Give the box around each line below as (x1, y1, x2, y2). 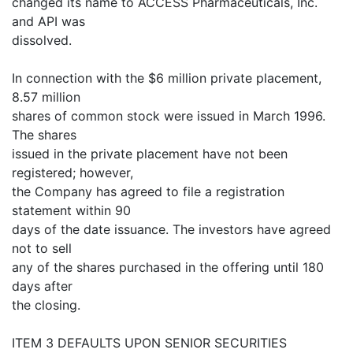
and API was (12, 13, 85, 29)
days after (12, 278, 72, 294)
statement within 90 (12, 203, 131, 218)
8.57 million (12, 89, 80, 105)
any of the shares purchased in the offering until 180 (12, 259, 324, 275)
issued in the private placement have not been (12, 146, 288, 162)
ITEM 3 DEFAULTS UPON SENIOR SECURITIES (12, 335, 287, 351)
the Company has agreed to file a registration (12, 184, 284, 199)
